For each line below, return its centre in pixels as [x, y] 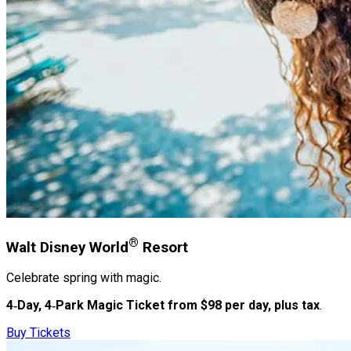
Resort [163, 247]
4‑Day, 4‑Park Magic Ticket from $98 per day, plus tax [163, 306]
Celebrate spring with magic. [84, 278]
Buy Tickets [38, 333]
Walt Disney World [67, 247]
